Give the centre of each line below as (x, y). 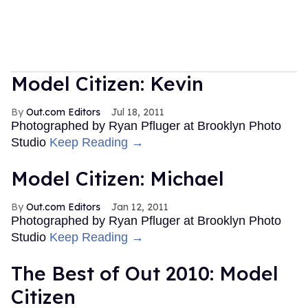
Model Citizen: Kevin (107, 83)
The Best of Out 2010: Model (145, 273)
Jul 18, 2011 (138, 112)
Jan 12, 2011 (140, 207)
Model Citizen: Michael (118, 178)
